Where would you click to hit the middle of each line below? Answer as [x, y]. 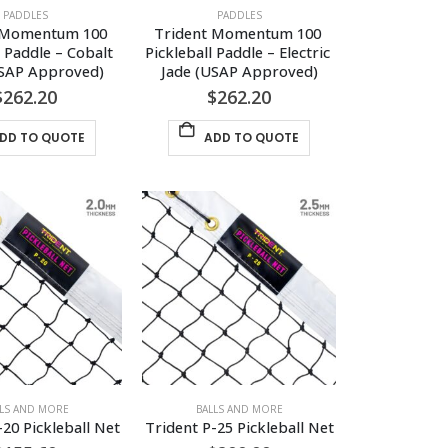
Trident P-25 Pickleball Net [239, 426]
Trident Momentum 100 [239, 32]
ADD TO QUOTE [251, 137]
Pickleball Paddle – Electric [239, 51]
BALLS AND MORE [239, 408]
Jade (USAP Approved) [239, 70]
